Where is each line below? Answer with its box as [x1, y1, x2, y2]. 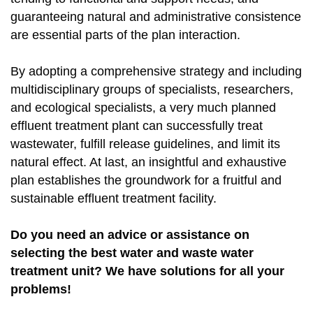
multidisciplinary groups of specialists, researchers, [10, 82, 293, 97]
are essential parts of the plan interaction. [10, 28, 240, 43]
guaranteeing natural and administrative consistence [10, 10, 301, 24]
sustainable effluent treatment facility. [10, 191, 217, 206]
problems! [10, 282, 71, 297]
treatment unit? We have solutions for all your [10, 264, 284, 279]
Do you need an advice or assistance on [10, 228, 249, 242]
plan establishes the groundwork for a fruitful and [10, 173, 282, 188]
